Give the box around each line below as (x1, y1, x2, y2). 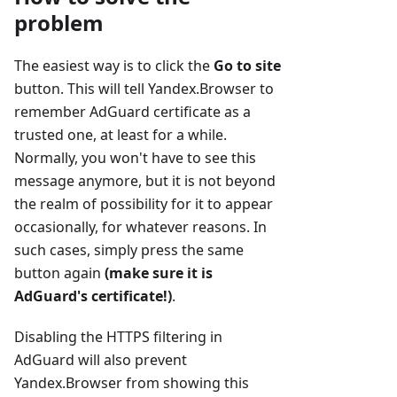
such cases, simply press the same (14, 240, 244, 261)
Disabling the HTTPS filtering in (14, 327, 222, 347)
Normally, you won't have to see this (14, 148, 256, 168)
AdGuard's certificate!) (14, 286, 172, 307)
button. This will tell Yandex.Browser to (14, 79, 274, 99)
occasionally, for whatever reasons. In (14, 217, 267, 237)
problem (14, 8, 104, 38)
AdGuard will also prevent (14, 350, 187, 370)
